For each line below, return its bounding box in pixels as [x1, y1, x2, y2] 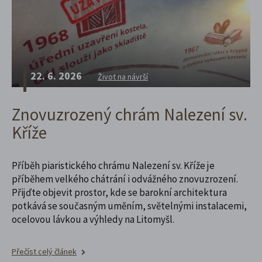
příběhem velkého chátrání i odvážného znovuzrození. [12, 172, 238, 185]
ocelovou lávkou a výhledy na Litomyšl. [12, 212, 174, 226]
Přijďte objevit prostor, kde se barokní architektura [12, 185, 227, 199]
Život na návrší [98, 71, 148, 82]
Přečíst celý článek [12, 246, 77, 257]
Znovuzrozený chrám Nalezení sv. [12, 103, 247, 125]
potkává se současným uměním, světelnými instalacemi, [12, 199, 247, 212]
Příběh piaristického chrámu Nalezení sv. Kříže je [12, 158, 215, 172]
